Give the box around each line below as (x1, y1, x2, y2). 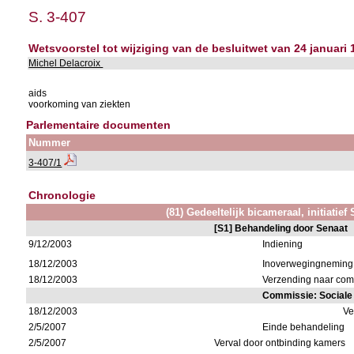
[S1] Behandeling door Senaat (214, 223, 348, 234)
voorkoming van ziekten (28, 99, 131, 110)
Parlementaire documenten (26, 119, 171, 131)
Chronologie (28, 189, 96, 201)
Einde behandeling (262, 322, 345, 333)
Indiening (262, 239, 303, 250)
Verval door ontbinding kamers (214, 337, 346, 348)
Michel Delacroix (28, 58, 104, 69)
